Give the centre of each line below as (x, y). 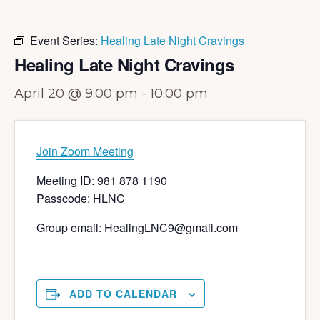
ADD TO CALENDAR (123, 294)
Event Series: (65, 40)
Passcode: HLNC (81, 198)
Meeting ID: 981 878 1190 (102, 180)
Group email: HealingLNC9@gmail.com (137, 227)
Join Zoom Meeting (85, 151)
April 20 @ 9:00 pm (76, 94)
